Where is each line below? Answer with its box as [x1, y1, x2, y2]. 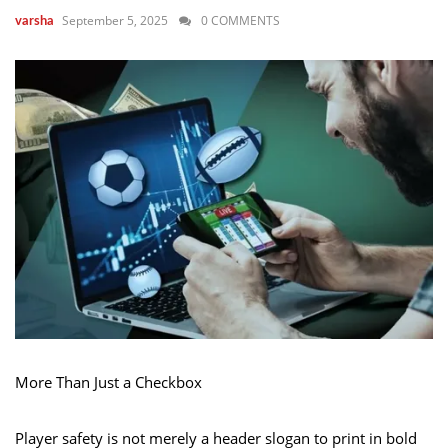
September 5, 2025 [62, 12, 168, 29]
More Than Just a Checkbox [15, 371, 202, 392]
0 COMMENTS [201, 12, 280, 29]
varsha [15, 15, 54, 28]
